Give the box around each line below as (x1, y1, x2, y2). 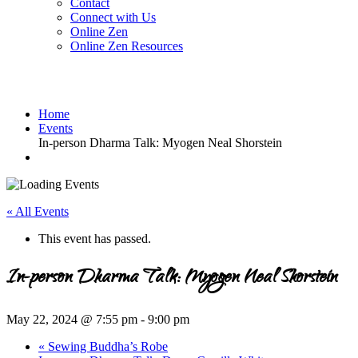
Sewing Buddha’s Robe (45, 339, 168, 353)
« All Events (6, 204, 69, 218)
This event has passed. (38, 231, 151, 245)
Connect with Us (70, 10, 156, 24)
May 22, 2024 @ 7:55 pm (6, 312, 137, 326)
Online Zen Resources (70, 39, 183, 53)
